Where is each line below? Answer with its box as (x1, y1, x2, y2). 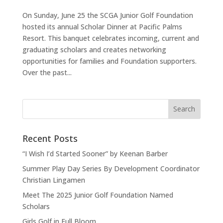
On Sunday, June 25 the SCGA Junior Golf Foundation (22, 10, 193, 20)
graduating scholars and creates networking (22, 44, 166, 54)
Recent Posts (22, 132, 78, 144)
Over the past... (22, 67, 72, 77)
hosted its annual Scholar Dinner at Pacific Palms (22, 21, 182, 31)
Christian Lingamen (22, 175, 85, 185)
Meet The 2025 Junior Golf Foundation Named (22, 190, 173, 200)
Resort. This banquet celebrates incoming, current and (22, 33, 199, 43)
